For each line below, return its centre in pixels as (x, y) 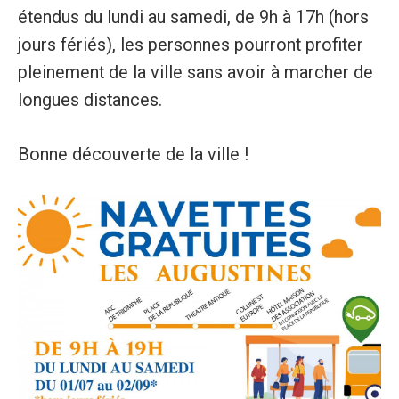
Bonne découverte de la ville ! (133, 154)
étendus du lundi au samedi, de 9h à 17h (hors (193, 18)
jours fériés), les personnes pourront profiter (190, 45)
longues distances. (90, 101)
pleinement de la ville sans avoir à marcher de (195, 73)
